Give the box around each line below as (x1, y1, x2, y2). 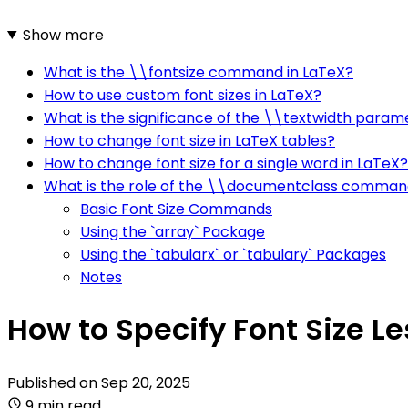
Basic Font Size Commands (80, 198, 272, 219)
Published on (7, 372, 101, 393)
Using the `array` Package (80, 220, 265, 242)
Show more (22, 24, 104, 46)
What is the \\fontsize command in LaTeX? (44, 61, 353, 83)
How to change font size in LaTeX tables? (44, 129, 335, 151)
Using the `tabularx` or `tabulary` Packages (80, 243, 386, 265)
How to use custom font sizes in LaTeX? (44, 84, 321, 106)
